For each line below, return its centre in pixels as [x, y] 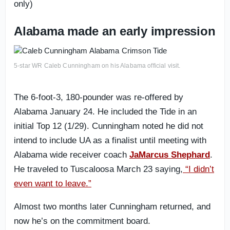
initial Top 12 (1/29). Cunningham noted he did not [109, 126]
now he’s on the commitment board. [82, 221]
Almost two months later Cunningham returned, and [112, 207]
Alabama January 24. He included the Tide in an [105, 112]
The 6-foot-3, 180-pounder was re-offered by [99, 97]
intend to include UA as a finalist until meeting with [110, 140]
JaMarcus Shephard [170, 155]
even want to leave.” [53, 184]
